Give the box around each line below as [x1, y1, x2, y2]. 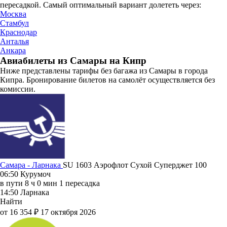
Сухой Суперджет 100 [130, 160, 207, 169]
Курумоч [20, 169, 51, 178]
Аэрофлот [94, 160, 130, 169]
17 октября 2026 [41, 207, 96, 216]
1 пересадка [59, 178, 100, 187]
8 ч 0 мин [25, 178, 57, 187]
